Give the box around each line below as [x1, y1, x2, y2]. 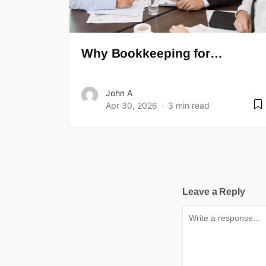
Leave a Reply [182, 186, 245, 197]
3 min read [168, 100, 210, 111]
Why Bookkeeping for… [81, 46, 223, 61]
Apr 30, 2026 [106, 100, 157, 111]
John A [106, 88, 132, 99]
